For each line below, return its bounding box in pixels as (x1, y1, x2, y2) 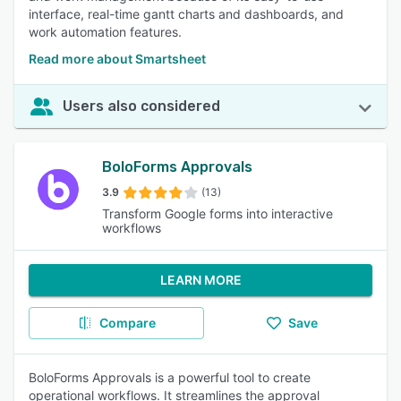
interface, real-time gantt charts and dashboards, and (29, 6, 344, 21)
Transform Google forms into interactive (102, 206, 334, 221)
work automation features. (29, 24, 182, 39)
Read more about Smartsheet (29, 51, 206, 66)
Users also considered (63, 98, 220, 115)
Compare (98, 315, 156, 330)
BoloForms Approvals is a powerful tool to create (29, 370, 311, 385)
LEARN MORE (159, 272, 242, 287)
